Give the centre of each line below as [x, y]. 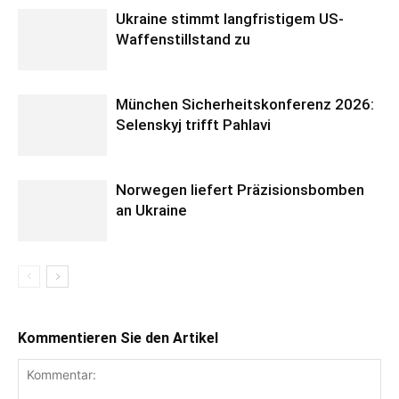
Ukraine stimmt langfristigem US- [230, 18]
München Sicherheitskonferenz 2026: [245, 104]
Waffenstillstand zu [183, 39]
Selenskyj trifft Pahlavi [193, 124]
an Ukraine [151, 210]
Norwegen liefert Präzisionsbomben [240, 189]
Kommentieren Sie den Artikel [118, 338]
